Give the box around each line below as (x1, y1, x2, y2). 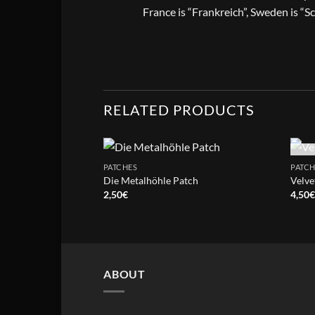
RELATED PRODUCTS (103, 101, 255, 119)
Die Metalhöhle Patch (103, 174, 198, 187)
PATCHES (103, 162, 138, 172)
